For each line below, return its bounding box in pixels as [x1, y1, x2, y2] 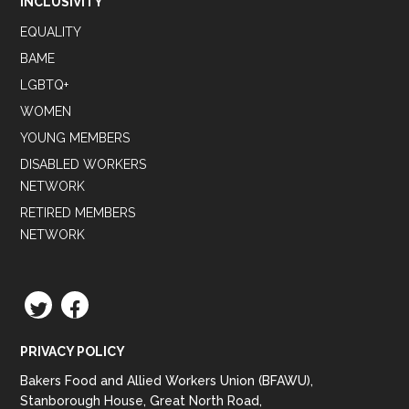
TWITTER [46, 298, 118, 316]
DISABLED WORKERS [20, 157, 147, 173]
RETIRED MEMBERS [20, 205, 136, 221]
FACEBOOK [79, 298, 162, 316]
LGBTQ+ [20, 78, 69, 93]
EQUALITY [20, 25, 82, 40]
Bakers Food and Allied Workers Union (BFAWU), [20, 373, 314, 389]
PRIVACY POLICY [20, 344, 126, 360]
